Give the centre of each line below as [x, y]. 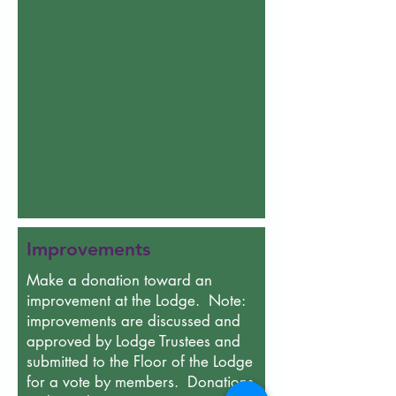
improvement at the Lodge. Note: [138, 301]
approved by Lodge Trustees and [133, 342]
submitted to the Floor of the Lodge [140, 362]
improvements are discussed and [133, 321]
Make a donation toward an [119, 281]
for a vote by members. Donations [140, 382]
